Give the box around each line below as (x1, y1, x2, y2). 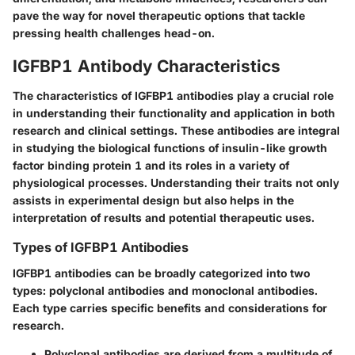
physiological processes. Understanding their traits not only (13, 176, 339, 190)
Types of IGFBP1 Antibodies (13, 239, 189, 256)
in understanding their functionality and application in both (13, 106, 335, 120)
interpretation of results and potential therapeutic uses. (13, 211, 315, 225)
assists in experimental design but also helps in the (13, 193, 294, 208)
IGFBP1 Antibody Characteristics (13, 55, 281, 76)
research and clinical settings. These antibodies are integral (13, 124, 340, 138)
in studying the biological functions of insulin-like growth (13, 141, 327, 155)
